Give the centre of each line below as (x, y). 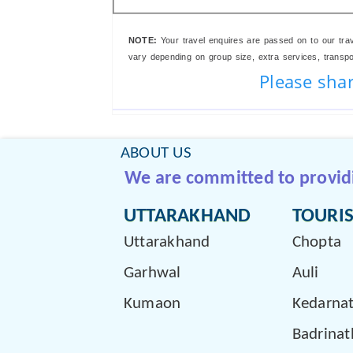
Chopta (317, 242)
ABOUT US (156, 153)
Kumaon (152, 303)
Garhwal (152, 273)
